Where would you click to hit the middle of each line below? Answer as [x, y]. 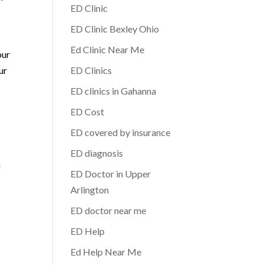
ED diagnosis [97, 153]
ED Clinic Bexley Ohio [115, 29]
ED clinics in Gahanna [114, 91]
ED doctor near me [109, 210]
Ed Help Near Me [106, 252]
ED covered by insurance [121, 132]
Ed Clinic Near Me [108, 49]
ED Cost [88, 112]
